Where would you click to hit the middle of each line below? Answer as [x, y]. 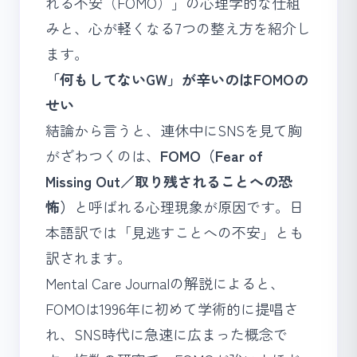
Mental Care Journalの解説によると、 [165, 283]
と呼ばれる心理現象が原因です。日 [189, 206]
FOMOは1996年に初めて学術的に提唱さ [172, 308]
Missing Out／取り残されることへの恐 [169, 181]
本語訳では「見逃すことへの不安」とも [175, 232]
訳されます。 [88, 257]
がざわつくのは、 [103, 155]
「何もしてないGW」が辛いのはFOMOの [177, 79]
